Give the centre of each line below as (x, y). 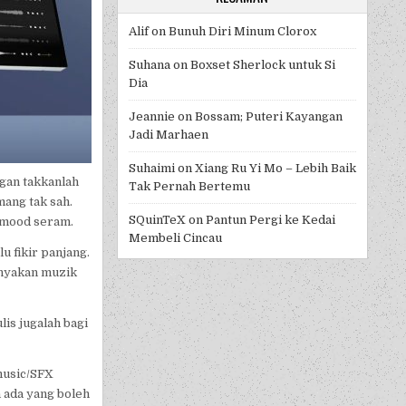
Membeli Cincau (175, 238)
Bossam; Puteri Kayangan (268, 117)
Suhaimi (151, 169)
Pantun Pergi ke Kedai (270, 220)
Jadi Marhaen (168, 135)
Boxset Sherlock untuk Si (262, 65)
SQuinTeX (157, 220)
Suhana (149, 65)
